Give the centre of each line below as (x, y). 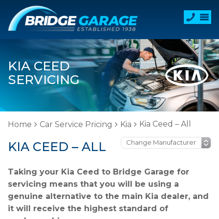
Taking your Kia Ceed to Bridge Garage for (99, 172)
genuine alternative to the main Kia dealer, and (108, 196)
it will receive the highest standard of (88, 208)
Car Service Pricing (76, 124)
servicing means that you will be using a (93, 184)
